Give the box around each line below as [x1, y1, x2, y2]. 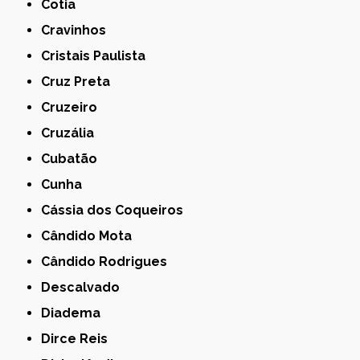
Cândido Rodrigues [50, 254, 168, 270]
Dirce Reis [51, 331, 108, 347]
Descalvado [51, 280, 121, 296]
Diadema [51, 305, 101, 321]
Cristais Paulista [50, 48, 146, 64]
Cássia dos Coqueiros [50, 202, 184, 219]
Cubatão [50, 151, 98, 167]
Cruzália [50, 125, 95, 141]
